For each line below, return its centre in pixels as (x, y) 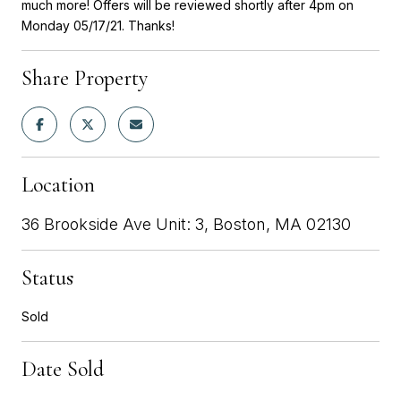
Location (58, 184)
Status (47, 277)
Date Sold (63, 369)
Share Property (85, 78)
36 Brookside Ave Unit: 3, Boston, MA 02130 (186, 224)
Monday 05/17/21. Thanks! (98, 25)
